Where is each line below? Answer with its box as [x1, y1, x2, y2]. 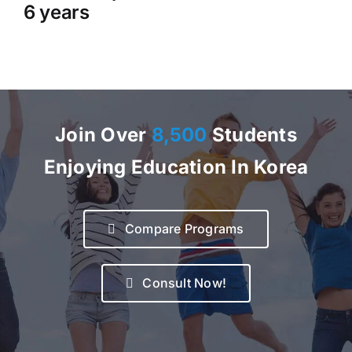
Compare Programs [124, 221, 244, 237]
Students [207, 123, 297, 147]
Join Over [55, 123, 152, 147]
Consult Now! [142, 275, 227, 291]
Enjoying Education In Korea [43, 156, 309, 179]
